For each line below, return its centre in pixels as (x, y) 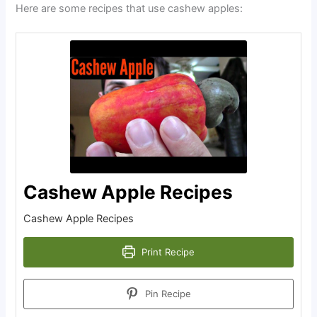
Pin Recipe (166, 293)
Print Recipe (166, 252)
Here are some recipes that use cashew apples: (129, 9)
